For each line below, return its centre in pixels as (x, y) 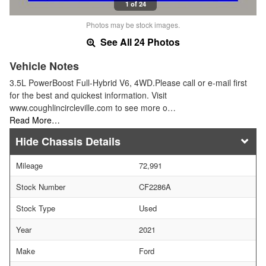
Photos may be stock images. (133, 24)
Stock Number (41, 186)
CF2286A (155, 186)
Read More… (35, 120)
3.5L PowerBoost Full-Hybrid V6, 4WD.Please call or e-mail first (128, 82)
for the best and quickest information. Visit (88, 95)
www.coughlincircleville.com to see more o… (93, 107)
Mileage (29, 165)
